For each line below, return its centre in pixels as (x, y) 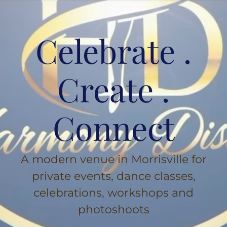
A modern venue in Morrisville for (113, 159)
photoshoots (113, 210)
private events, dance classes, (113, 176)
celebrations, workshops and (113, 193)
